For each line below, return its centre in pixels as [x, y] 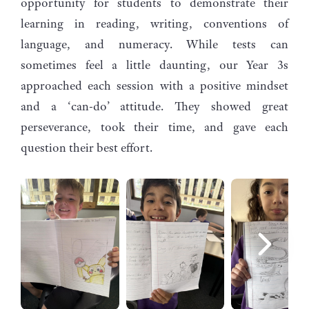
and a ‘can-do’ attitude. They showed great [154, 106]
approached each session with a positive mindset [154, 85]
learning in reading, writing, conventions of [154, 23]
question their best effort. [87, 147]
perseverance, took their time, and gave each [154, 127]
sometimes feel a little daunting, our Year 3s [154, 64]
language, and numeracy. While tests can [154, 44]
